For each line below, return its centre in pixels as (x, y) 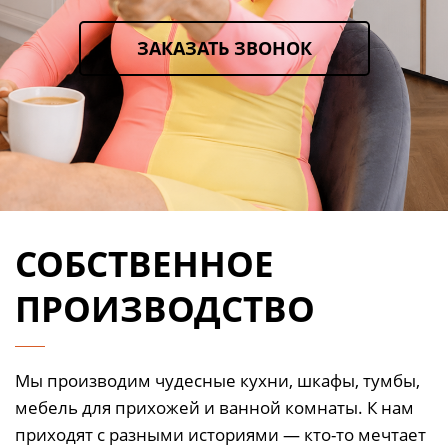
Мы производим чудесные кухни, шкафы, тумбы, (217, 380)
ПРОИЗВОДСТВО (165, 308)
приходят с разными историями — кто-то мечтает (220, 434)
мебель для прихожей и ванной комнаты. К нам (214, 407)
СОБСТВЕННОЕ (149, 263)
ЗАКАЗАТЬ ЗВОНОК (224, 47)
